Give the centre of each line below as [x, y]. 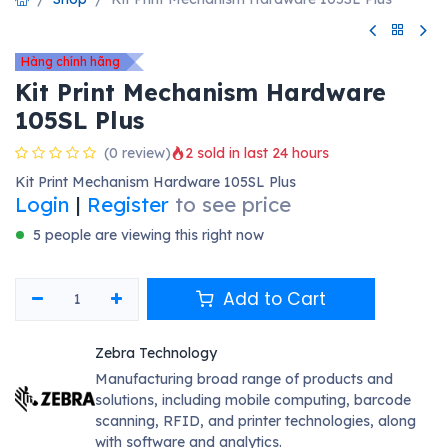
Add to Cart [272, 299]
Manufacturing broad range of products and [244, 378]
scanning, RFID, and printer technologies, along [255, 420]
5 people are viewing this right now [148, 234]
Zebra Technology [156, 352]
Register [128, 204]
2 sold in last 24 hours [257, 153]
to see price [233, 204]
